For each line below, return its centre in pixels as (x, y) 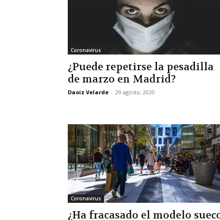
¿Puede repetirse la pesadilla (141, 67)
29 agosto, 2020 (135, 92)
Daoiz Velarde (88, 92)
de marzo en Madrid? (122, 79)
